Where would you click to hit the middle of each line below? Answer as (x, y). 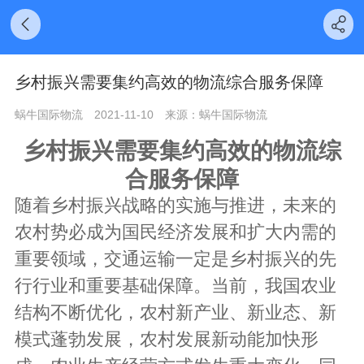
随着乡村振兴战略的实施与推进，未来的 (176, 205)
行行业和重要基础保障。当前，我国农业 (176, 285)
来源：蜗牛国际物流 (217, 114)
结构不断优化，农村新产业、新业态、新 (176, 312)
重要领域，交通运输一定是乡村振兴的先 (176, 258)
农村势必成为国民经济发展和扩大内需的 (176, 232)
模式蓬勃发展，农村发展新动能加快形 (167, 339)
